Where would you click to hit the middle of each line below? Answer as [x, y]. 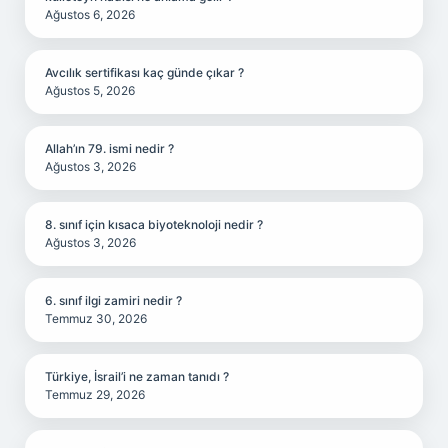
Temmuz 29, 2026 [95, 394]
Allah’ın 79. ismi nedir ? [109, 148]
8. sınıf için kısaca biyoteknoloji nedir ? [154, 224]
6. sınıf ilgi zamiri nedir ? [113, 300]
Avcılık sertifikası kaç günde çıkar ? [144, 72]
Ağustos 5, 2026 [90, 90]
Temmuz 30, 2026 [96, 318]
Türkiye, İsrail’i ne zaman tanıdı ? [137, 376]
